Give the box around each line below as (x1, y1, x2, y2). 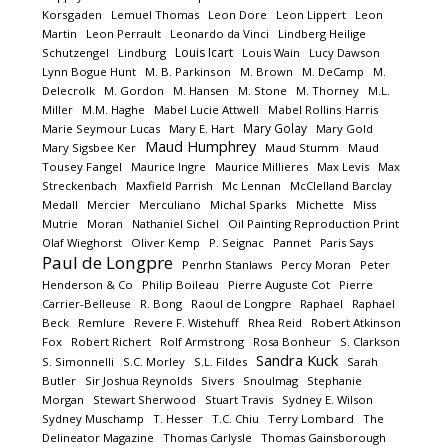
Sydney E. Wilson (282, 392, 374, 407)
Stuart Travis (205, 392, 274, 407)
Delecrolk (42, 83, 96, 98)
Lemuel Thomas (111, 7, 200, 22)
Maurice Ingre (131, 159, 207, 174)
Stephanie (307, 373, 363, 388)
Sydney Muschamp (42, 411, 145, 426)
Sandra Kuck (256, 350, 339, 370)
